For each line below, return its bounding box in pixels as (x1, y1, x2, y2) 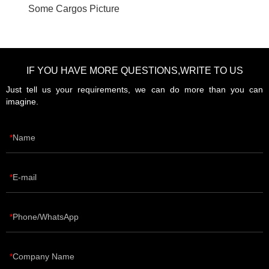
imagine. (6, 96, 38, 106)
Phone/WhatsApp (13, 211, 79, 222)
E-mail (13, 172, 37, 182)
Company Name (13, 251, 74, 261)
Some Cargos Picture (28, 3, 120, 14)
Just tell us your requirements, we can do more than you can (6, 84, 263, 94)
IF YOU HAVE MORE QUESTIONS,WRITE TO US (26, 65, 243, 76)
